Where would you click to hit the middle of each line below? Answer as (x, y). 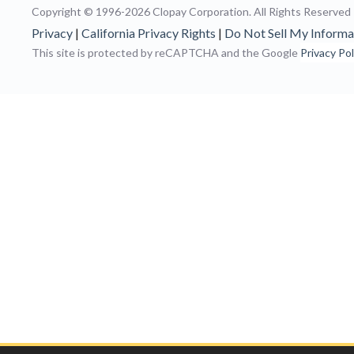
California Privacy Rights (149, 33)
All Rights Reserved (302, 11)
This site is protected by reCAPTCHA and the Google (166, 53)
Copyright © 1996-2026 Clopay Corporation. (143, 11)
